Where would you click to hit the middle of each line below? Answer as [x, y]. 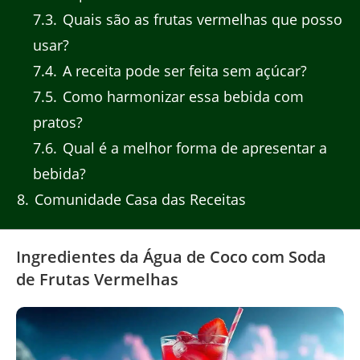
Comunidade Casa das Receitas [138, 200]
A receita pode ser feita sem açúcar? [182, 71]
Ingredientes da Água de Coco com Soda [171, 256]
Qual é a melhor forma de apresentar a [192, 148]
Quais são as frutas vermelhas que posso [200, 20]
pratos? [57, 123]
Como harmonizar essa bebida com [181, 97]
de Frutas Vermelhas [97, 279]
